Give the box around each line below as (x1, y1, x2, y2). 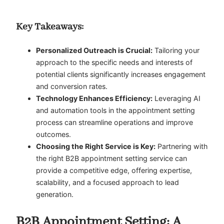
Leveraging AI (152, 94, 200, 103)
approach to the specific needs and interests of (36, 58, 192, 67)
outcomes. (36, 130, 71, 139)
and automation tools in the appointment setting (36, 106, 195, 115)
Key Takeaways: (16, 20, 83, 33)
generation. (36, 190, 73, 199)
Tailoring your (152, 46, 199, 55)
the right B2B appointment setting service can (36, 154, 187, 163)
